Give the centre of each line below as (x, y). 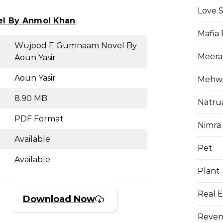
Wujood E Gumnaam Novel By (76, 46)
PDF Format (39, 119)
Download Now (59, 199)
